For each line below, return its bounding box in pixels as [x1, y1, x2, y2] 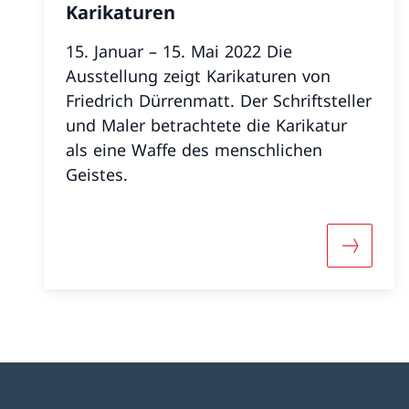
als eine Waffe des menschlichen [66, 139, 322, 161]
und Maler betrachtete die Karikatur [66, 114, 347, 136]
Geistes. [66, 163, 128, 185]
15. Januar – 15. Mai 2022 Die [66, 40, 267, 62]
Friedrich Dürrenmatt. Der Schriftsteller [66, 89, 372, 111]
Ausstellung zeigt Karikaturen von [66, 65, 330, 87]
